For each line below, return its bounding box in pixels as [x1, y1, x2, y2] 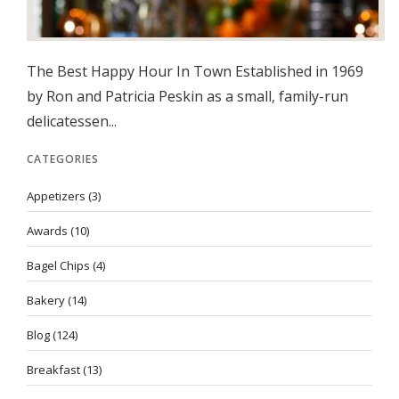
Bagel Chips [27, 257, 90, 273]
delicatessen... [27, 111, 117, 131]
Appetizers [27, 188, 85, 204]
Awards [27, 223, 68, 239]
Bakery [27, 292, 65, 308]
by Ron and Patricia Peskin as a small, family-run [27, 86, 348, 106]
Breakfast [27, 362, 80, 378]
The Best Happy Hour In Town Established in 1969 [27, 61, 363, 81]
